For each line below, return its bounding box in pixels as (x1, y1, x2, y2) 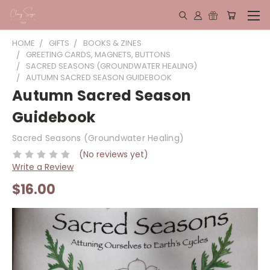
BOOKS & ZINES (83, 37, 142, 49)
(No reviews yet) (78, 148, 148, 160)
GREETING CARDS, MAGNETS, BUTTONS (26, 49, 171, 60)
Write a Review (12, 160, 74, 173)
